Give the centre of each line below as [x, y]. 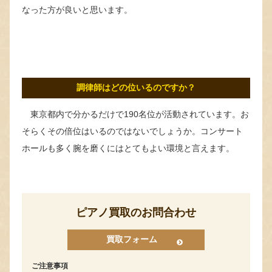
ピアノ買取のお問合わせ [136, 212]
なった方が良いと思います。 [77, 9]
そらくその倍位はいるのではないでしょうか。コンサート [132, 131]
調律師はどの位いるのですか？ [136, 87]
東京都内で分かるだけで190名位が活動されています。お [135, 114]
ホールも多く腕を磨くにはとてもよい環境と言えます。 [128, 148]
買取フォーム [132, 239]
